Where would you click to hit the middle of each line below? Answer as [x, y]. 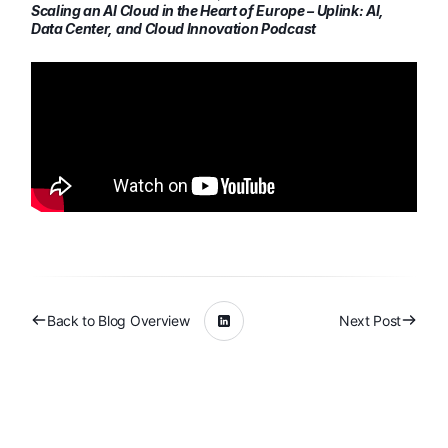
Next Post [369, 321]
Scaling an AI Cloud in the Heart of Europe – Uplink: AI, [208, 11]
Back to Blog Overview [118, 321]
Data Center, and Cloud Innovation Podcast [173, 29]
